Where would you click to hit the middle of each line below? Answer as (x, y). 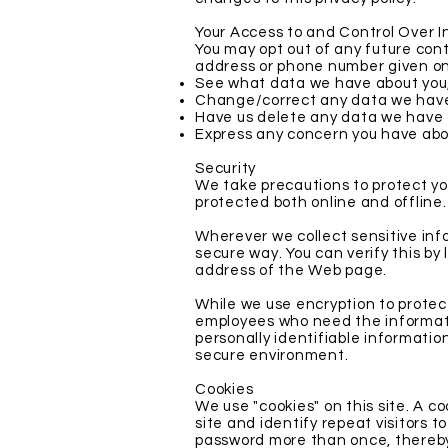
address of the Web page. (291, 270)
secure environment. (272, 355)
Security (227, 168)
